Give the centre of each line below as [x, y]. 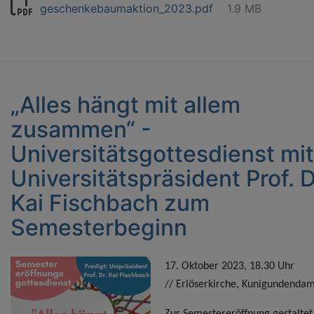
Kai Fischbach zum [110, 203]
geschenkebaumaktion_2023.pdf [127, 9]
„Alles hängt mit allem [125, 105]
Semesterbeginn [99, 228]
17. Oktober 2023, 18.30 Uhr [230, 267]
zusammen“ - [81, 130]
